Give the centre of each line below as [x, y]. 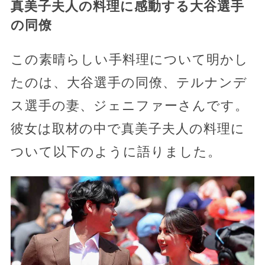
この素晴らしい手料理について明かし [129, 59]
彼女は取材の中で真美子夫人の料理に [127, 128]
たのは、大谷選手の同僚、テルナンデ [129, 82]
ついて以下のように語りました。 [116, 151]
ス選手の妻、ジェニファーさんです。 [129, 105]
